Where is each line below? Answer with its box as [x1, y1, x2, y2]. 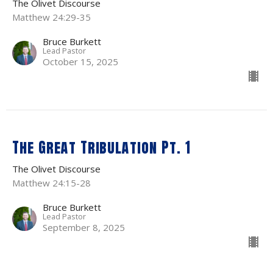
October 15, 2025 [43, 55, 118, 68]
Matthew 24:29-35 [12, 11, 91, 24]
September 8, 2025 [43, 221, 125, 234]
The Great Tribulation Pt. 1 [12, 136, 191, 159]
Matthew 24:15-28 [12, 177, 91, 190]
